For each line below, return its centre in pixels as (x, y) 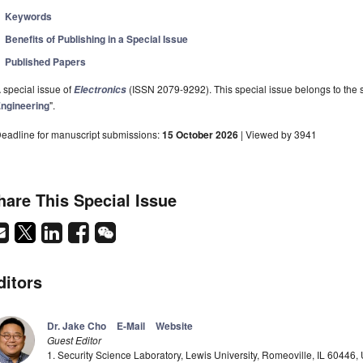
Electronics (100, 90)
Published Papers (46, 62)
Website (174, 326)
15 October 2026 (200, 135)
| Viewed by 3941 (278, 135)
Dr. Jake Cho (77, 326)
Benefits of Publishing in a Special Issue (97, 39)
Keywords (29, 17)
